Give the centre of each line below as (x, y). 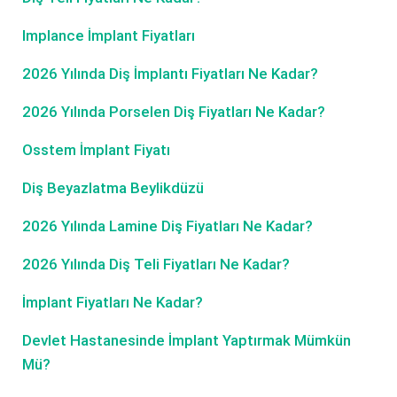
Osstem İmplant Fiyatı (96, 150)
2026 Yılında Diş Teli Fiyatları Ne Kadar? (156, 264)
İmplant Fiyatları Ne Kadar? (113, 302)
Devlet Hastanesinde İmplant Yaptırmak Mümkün (187, 340)
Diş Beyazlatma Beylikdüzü (113, 188)
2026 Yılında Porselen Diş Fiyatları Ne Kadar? (174, 112)
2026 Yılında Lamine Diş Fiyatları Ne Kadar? (167, 226)
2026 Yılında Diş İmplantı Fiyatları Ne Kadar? (170, 74)
